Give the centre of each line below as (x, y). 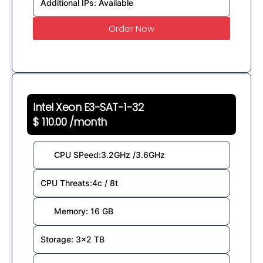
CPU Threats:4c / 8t (79, 183)
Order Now (131, 28)
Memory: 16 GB (83, 211)
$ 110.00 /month (70, 122)
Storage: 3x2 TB (73, 239)
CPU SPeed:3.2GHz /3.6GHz (109, 154)
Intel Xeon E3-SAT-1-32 (88, 107)
